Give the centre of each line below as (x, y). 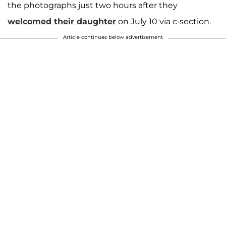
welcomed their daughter (62, 21)
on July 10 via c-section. (163, 21)
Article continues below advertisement (113, 37)
